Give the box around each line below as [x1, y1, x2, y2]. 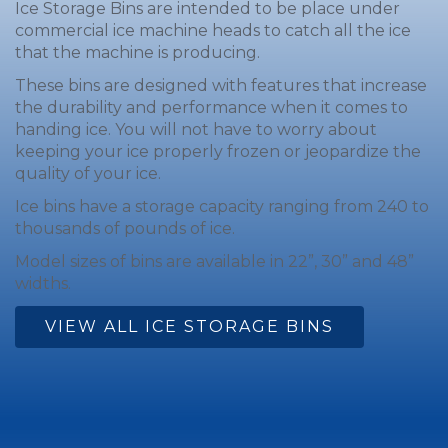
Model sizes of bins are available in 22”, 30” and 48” [15, 251, 414, 271]
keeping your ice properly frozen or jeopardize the [15, 141, 421, 161]
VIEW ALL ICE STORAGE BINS [45, 316, 334, 336]
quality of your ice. [15, 163, 161, 183]
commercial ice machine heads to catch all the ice [15, 20, 411, 40]
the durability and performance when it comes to [15, 97, 408, 117]
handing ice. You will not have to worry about [15, 119, 377, 139]
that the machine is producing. [15, 42, 260, 62]
